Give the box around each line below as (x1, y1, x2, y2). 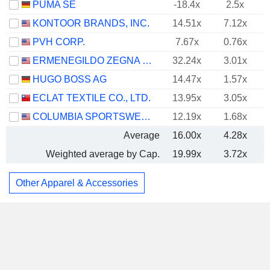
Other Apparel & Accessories (16, 177, 138, 188)
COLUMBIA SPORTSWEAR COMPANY (141, 111, 151, 122)
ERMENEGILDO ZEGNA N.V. (142, 55, 152, 66)
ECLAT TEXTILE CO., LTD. (33, 93, 151, 103)
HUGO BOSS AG (33, 74, 107, 84)
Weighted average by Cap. (46, 149, 160, 159)
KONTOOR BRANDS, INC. (33, 18, 149, 28)
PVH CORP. (33, 37, 85, 47)
